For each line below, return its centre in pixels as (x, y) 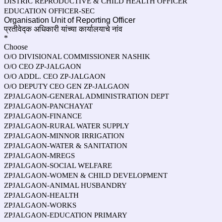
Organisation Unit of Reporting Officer (70, 20)
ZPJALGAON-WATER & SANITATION (66, 146)
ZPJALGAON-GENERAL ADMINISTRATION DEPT (86, 96)
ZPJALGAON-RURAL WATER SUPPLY (67, 126)
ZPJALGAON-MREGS (39, 156)
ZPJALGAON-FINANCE (43, 116)
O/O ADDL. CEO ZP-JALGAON (55, 76)
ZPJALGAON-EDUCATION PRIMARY (66, 215)
